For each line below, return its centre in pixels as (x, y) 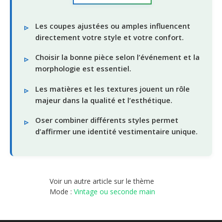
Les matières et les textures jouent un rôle (112, 88)
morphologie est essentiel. (83, 69)
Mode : (62, 192)
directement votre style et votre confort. (110, 37)
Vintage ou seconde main (114, 192)
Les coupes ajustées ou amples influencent (113, 26)
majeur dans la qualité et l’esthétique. (104, 100)
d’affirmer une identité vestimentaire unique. (116, 132)
